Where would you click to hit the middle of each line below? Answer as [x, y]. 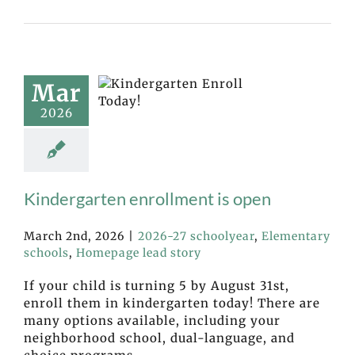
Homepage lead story [139, 252]
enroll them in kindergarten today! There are [172, 303]
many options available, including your [152, 320]
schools [46, 252]
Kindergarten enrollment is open [147, 198]
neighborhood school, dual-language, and [159, 338]
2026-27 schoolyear [196, 236]
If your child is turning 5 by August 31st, [157, 285]
